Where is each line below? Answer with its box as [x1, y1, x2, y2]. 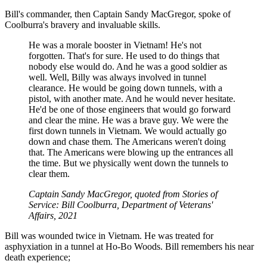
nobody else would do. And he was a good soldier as [29, 61, 227, 72]
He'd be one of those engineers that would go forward [29, 104, 231, 115]
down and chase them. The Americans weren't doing [29, 136, 226, 147]
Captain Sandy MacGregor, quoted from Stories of [29, 189, 218, 200]
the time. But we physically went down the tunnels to [29, 158, 228, 169]
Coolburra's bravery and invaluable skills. [5, 20, 160, 30]
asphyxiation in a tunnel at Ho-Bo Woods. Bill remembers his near [5, 241, 254, 252]
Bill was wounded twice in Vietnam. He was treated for [5, 231, 213, 241]
